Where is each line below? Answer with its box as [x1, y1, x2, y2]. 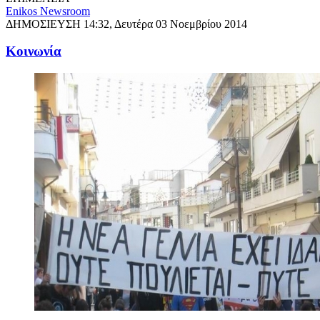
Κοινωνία [6, 44, 61, 59]
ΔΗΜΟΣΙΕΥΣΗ [6, 17, 84, 30]
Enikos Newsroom [6, 4, 90, 17]
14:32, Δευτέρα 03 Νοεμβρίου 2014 [84, 17, 247, 30]
